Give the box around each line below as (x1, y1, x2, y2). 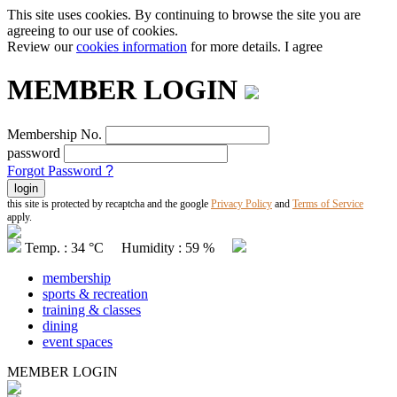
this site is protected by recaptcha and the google (7, 197, 211, 210)
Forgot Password (7, 162, 105, 178)
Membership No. (7, 126, 102, 142)
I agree (284, 39, 323, 54)
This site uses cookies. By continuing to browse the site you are (7, 7, 361, 22)
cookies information (76, 39, 187, 54)
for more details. (187, 39, 284, 54)
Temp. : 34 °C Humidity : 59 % (25, 239, 232, 255)
